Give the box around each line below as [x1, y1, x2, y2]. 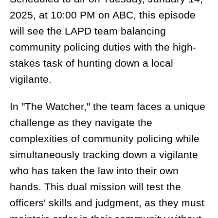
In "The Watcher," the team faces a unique [10, 101, 205, 112]
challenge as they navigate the [10, 117, 152, 128]
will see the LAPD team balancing [10, 25, 166, 36]
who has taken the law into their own [10, 165, 179, 177]
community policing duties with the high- [10, 41, 196, 53]
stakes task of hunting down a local [10, 57, 173, 69]
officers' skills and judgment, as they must [10, 197, 204, 209]
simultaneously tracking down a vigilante [10, 149, 198, 161]
